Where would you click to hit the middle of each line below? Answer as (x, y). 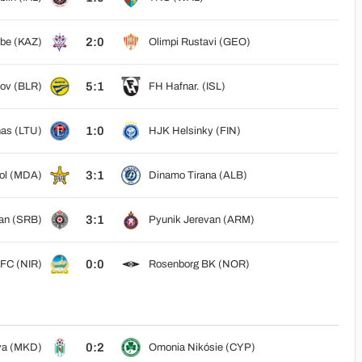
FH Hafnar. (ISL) (187, 86)
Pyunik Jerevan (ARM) (201, 220)
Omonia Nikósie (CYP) (202, 347)
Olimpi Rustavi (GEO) (199, 42)
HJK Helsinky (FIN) (194, 131)
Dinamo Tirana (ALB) (198, 175)
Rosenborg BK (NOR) (199, 264)
